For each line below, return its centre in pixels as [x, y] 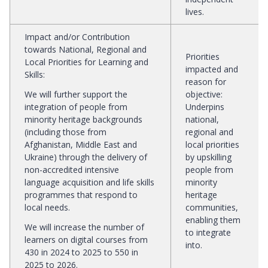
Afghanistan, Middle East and [81, 144]
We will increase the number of [84, 227]
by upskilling [208, 157]
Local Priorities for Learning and [86, 62]
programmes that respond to [81, 194]
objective [203, 94]
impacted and [212, 69]
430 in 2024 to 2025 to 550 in [81, 252]
